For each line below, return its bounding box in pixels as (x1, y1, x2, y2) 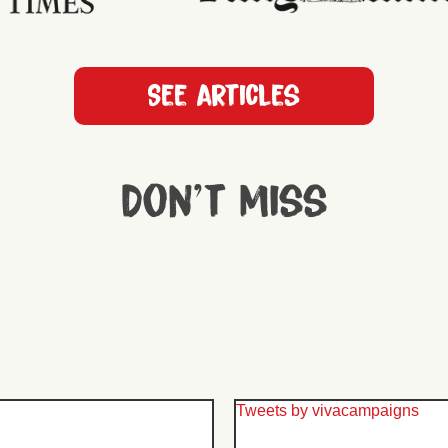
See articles (147, 79, 301, 112)
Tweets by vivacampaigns (236, 401, 419, 419)
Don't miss (120, 178, 328, 227)
